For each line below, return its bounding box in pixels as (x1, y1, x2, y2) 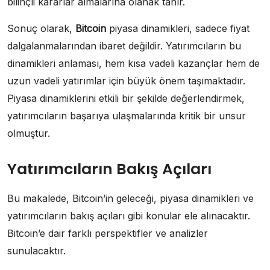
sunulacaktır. (7, 245, 66, 257)
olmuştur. (7, 127, 50, 140)
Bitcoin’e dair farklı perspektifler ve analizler (7, 227, 208, 240)
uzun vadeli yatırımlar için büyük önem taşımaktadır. (7, 75, 245, 87)
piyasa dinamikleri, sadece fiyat (106, 22, 250, 35)
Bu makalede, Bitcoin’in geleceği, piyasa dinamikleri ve (7, 192, 254, 205)
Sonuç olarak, (7, 22, 75, 35)
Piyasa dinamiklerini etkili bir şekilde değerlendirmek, (7, 92, 245, 105)
